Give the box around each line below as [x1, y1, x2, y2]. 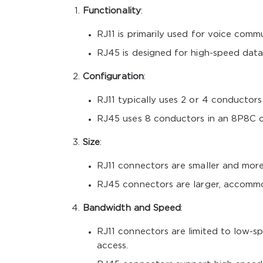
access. [97, 241, 129, 249]
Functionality [83, 6, 141, 15]
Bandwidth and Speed [83, 204, 181, 212]
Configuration [83, 72, 144, 80]
